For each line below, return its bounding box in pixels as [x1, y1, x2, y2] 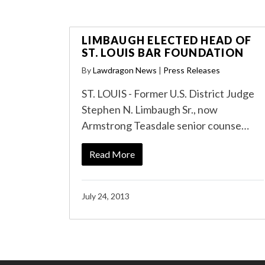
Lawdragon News [93, 65, 157, 75]
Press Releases [163, 65, 220, 75]
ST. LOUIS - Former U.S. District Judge [82, 87, 254, 100]
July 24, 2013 [82, 191, 130, 201]
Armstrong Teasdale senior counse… [82, 119, 249, 132]
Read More [89, 148, 135, 160]
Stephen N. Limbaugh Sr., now [82, 103, 218, 116]
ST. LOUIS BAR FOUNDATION [82, 46, 244, 59]
